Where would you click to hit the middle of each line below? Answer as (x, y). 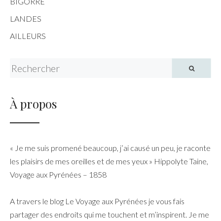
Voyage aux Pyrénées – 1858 (58, 175)
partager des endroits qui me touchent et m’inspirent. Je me (110, 215)
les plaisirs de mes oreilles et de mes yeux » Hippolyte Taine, (109, 161)
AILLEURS (28, 36)
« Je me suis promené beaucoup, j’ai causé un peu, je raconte (110, 148)
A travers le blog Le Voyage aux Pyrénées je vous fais (97, 201)
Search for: (28, 65)
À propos (33, 104)
